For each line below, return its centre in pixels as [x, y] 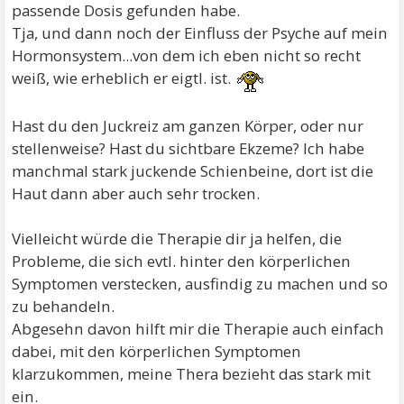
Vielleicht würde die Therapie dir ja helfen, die [177, 239]
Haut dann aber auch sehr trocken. [136, 194]
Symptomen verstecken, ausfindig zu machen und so [200, 284]
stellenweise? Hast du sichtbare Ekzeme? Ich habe [188, 149]
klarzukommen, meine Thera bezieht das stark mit [192, 374]
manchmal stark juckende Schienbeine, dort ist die [193, 171]
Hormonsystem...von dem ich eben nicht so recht [187, 55]
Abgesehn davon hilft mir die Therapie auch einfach [198, 329]
